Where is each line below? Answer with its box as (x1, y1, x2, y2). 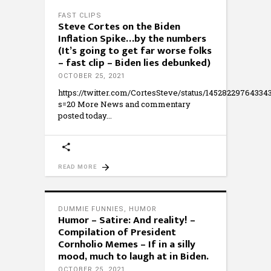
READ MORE (58, 163, 97, 170)
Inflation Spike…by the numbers (58, 30, 206, 47)
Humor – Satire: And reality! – (58, 212, 195, 229)
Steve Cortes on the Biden (58, 18, 180, 35)
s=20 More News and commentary (58, 99, 191, 109)
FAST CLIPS (58, 11, 102, 19)
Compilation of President (58, 224, 176, 241)
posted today (58, 110, 106, 121)
